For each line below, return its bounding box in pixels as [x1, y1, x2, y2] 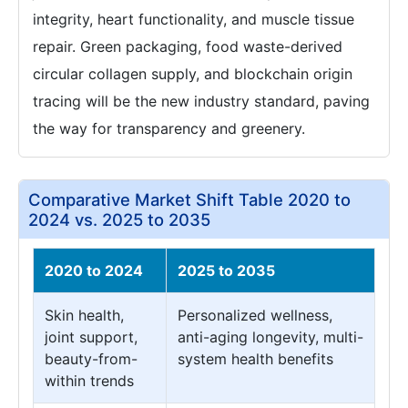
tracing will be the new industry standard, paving [33, 92, 370, 110]
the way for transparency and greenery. [33, 119, 305, 138]
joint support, [45, 328, 138, 346]
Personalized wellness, [178, 306, 332, 324]
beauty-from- [45, 350, 138, 368]
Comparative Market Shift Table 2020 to [28, 189, 351, 209]
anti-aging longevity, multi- [178, 328, 363, 346]
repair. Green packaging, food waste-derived [33, 37, 342, 56]
